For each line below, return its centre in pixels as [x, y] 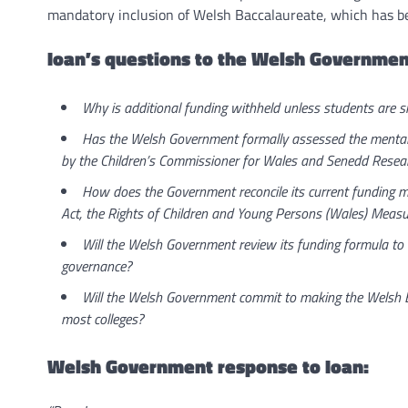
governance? [97, 265]
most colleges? [102, 318]
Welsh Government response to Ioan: [208, 367]
